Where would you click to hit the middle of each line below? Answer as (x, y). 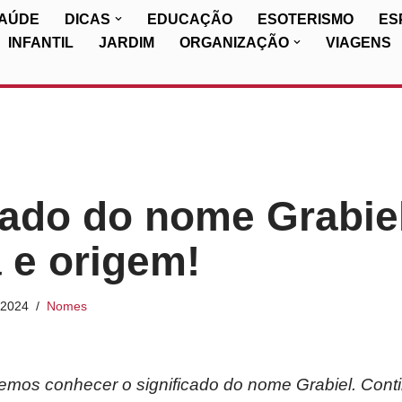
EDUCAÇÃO (190, 19)
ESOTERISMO (306, 19)
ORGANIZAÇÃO (234, 43)
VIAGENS (358, 43)
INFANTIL (41, 43)
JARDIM (127, 43)
